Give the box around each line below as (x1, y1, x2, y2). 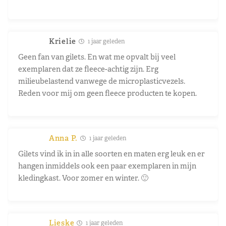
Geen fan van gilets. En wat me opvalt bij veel (18, 51, 176, 62)
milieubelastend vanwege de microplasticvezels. (18, 76, 185, 86)
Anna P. (49, 133, 78, 143)
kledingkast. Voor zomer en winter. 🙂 (18, 173, 148, 183)
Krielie (49, 36, 76, 46)
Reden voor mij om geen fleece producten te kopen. (18, 88, 197, 98)
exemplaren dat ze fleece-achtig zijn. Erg (18, 64, 158, 74)
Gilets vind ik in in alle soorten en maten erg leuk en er (18, 148, 205, 158)
